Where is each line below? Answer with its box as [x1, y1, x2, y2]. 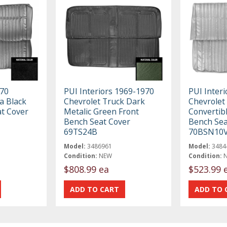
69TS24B [64, 126, 98, 137]
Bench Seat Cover [64, 116, 131, 127]
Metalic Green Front [64, 105, 139, 117]
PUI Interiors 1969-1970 [64, 85, 155, 97]
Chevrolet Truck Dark [64, 95, 145, 107]
